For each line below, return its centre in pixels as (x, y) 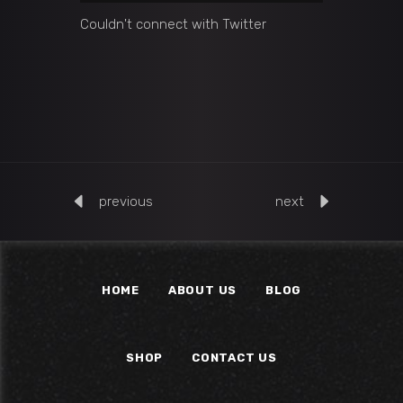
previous (126, 201)
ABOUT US (202, 290)
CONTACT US (234, 357)
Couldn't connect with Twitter (173, 24)
